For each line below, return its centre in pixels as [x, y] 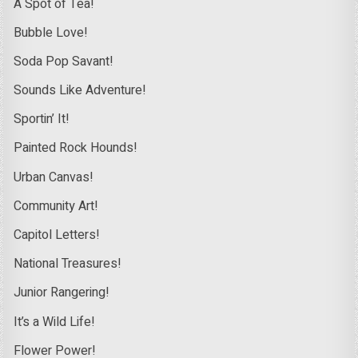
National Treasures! [68, 264]
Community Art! [56, 206]
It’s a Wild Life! [55, 322]
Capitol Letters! [57, 235]
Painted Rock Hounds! [76, 148]
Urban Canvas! [54, 177]
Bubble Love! [51, 32]
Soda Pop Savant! [64, 61]
